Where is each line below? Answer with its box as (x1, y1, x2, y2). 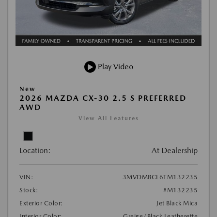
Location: (19, 146, 51, 155)
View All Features (78, 115, 139, 122)
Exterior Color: (19, 200, 63, 207)
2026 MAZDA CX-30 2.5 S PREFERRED (19, 93, 186, 103)
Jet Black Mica (156, 200, 198, 207)
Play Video (95, 62, 133, 71)
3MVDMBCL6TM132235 (122, 173, 198, 181)
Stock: (19, 186, 38, 194)
